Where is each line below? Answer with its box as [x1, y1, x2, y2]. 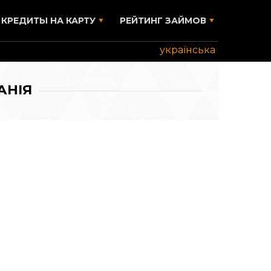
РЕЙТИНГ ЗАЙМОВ [120, 15, 206, 26]
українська [160, 44, 215, 56]
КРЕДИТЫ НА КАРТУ [1, 15, 96, 26]
